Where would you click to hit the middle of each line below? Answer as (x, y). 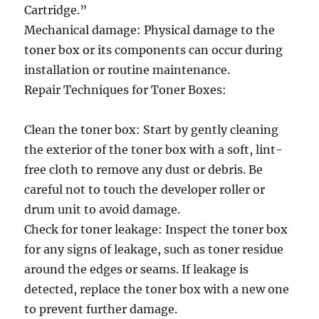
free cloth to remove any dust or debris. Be (144, 169)
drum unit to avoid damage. (103, 209)
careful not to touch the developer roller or (145, 189)
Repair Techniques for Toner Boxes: (126, 90)
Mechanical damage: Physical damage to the (150, 30)
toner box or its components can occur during (154, 50)
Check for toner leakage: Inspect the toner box (156, 229)
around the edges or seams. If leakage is (137, 269)
